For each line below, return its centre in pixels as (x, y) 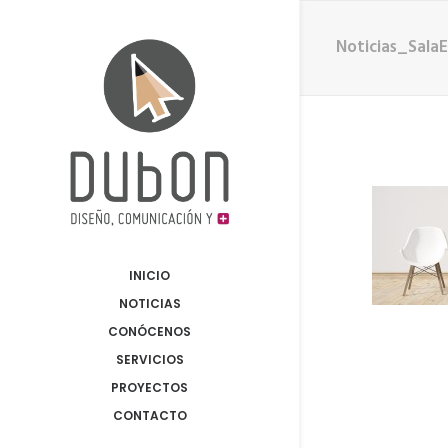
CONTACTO (149, 415)
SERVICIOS (149, 359)
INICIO (149, 275)
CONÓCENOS (149, 331)
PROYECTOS (149, 387)
